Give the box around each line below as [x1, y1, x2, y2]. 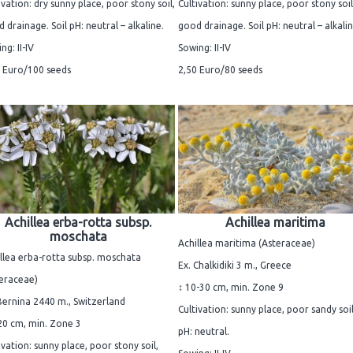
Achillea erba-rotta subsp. [5, 214, 151, 229]
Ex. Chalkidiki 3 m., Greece [178, 259, 292, 270]
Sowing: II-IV [178, 43, 231, 54]
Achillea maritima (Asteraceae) [178, 237, 315, 248]
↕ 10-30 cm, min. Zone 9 [178, 281, 284, 292]
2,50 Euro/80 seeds [178, 65, 262, 76]
